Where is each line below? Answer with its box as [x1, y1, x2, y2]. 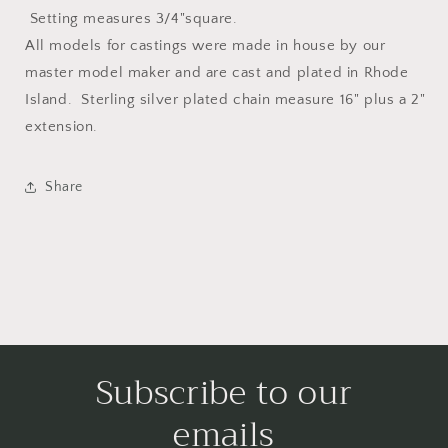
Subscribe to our [95, 364, 353, 423]
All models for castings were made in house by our [25, 37, 386, 55]
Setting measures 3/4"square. [25, 10, 238, 28]
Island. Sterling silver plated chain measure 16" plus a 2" [25, 91, 426, 109]
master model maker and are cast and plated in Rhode [25, 64, 409, 82]
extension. [25, 118, 108, 136]
